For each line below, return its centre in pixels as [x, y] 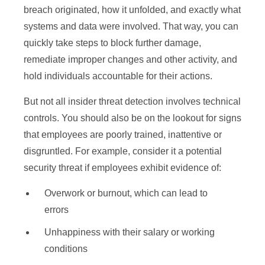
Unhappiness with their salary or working [130, 232]
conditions [66, 249]
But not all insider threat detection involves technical [132, 102]
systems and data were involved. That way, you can [131, 27]
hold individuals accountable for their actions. [118, 76]
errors [56, 210]
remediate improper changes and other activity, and [130, 60]
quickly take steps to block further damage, [112, 43]
